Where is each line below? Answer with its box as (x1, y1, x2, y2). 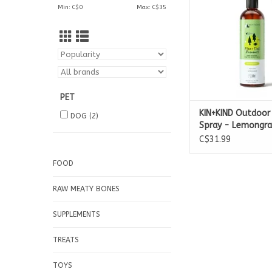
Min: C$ (58, 4, 79, 11)
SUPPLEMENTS (53, 210, 100, 219)
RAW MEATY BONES (53, 185, 120, 193)
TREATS (53, 236, 79, 244)
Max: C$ (137, 4, 159, 11)
